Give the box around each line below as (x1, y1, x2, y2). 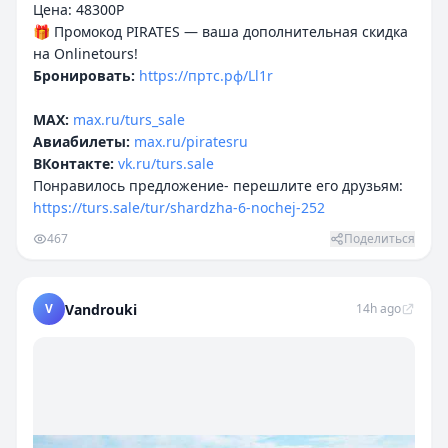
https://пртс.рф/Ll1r (139, 66, 273, 85)
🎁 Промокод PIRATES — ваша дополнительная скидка (33, 22, 408, 41)
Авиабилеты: (33, 132, 130, 151)
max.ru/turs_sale (73, 110, 185, 129)
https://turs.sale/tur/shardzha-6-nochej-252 (33, 198, 325, 217)
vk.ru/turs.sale (118, 154, 214, 173)
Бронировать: (33, 66, 135, 85)
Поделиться (344, 230, 415, 247)
